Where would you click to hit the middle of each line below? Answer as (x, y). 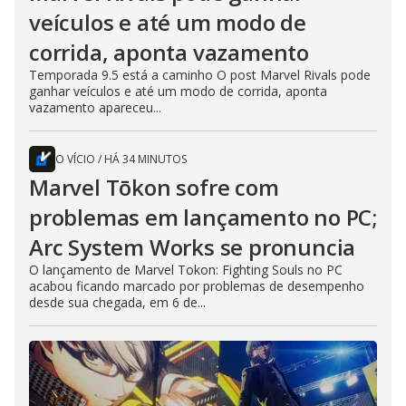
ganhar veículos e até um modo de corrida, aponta (178, 92)
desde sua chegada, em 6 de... (117, 303)
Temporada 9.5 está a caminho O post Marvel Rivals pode (200, 75)
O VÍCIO (75, 159)
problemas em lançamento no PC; (203, 217)
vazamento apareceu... (95, 108)
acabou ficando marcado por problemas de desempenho (197, 286)
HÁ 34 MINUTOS (145, 159)
